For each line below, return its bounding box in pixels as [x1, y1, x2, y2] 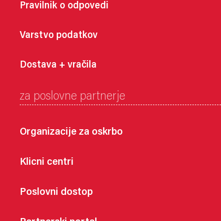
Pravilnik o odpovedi [20, 1, 109, 11]
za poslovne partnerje [20, 91, 125, 104]
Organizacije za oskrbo [20, 127, 123, 138]
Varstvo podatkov [20, 31, 98, 41]
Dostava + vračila [20, 60, 97, 71]
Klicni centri [20, 157, 74, 168]
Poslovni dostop [20, 187, 93, 198]
